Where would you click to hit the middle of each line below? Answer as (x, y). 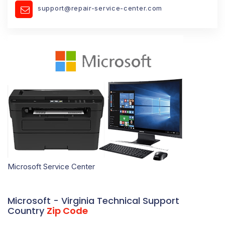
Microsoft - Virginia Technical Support (93, 200)
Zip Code (67, 210)
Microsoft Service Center (51, 166)
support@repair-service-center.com (100, 8)
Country (27, 210)
